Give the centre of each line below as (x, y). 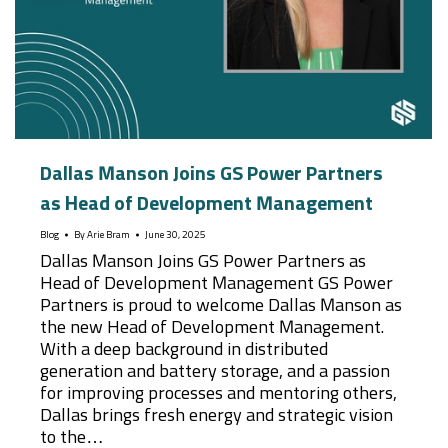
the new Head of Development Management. (212, 328)
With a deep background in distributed (184, 350)
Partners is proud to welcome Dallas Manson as (221, 306)
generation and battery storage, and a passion (215, 372)
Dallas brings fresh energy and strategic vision (216, 416)
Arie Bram (108, 235)
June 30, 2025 (175, 235)
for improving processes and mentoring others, (218, 394)
